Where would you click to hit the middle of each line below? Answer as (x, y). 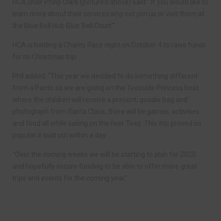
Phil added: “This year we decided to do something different (105, 76)
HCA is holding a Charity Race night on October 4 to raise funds (109, 45)
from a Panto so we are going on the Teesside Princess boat (106, 88)
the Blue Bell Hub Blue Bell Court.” (64, 26)
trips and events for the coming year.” (70, 178)
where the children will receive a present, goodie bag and (100, 100)
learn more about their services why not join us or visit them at (108, 14)
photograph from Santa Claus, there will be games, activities (106, 112)
